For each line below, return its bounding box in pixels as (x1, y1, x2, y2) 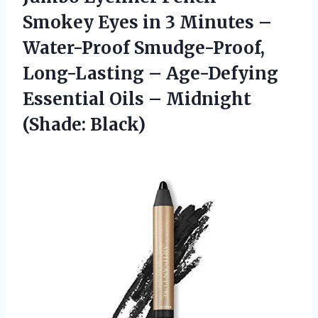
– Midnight (148, 87, 251, 110)
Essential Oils (23, 87, 148, 110)
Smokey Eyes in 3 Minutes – (23, 11, 272, 33)
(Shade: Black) (23, 113, 146, 136)
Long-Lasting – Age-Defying (23, 62, 278, 84)
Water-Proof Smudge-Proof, (23, 36, 265, 59)
